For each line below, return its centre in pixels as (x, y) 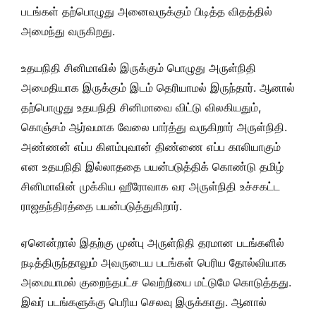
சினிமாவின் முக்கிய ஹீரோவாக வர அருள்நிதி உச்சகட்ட (151, 186)
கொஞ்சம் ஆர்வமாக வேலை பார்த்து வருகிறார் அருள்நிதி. (154, 127)
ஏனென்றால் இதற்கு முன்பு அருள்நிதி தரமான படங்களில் (153, 243)
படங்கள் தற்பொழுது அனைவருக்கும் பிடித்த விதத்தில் (147, 11)
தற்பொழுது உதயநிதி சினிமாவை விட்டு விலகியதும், (141, 107)
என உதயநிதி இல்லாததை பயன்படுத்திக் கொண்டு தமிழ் (152, 166)
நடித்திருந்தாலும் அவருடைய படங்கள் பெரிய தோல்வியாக (154, 262)
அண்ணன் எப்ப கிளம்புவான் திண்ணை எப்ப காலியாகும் (151, 147)
